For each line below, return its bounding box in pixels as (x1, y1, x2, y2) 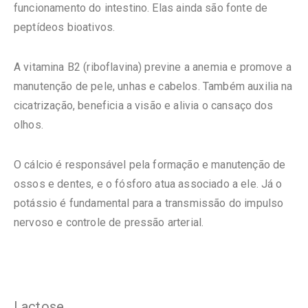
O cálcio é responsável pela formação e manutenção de (14, 158, 286, 172)
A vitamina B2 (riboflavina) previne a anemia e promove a (14, 60, 291, 74)
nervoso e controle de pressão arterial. (14, 216, 204, 230)
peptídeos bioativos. (14, 21, 115, 34)
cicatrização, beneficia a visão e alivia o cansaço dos (14, 99, 274, 113)
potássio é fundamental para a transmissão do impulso (14, 197, 284, 210)
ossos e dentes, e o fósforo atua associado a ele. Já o (14, 177, 283, 191)
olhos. (14, 118, 43, 132)
